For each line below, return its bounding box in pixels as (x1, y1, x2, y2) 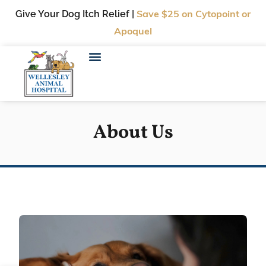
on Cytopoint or (182, 10, 251, 20)
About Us (93, 120, 173, 146)
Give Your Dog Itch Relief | (15, 8, 137, 20)
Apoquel (114, 27, 152, 37)
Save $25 (137, 10, 182, 20)
